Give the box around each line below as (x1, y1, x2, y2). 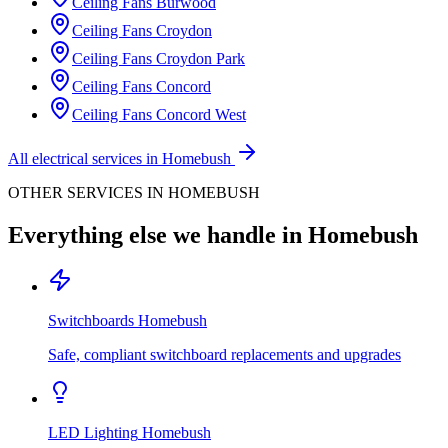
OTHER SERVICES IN (8, 183, 168, 201)
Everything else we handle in (8, 221, 308, 248)
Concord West (156, 105, 246, 123)
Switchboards (48, 312, 134, 330)
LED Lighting (48, 424, 138, 442)
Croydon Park (156, 49, 245, 67)
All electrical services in (8, 149, 162, 167)
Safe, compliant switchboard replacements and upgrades (48, 346, 401, 364)
